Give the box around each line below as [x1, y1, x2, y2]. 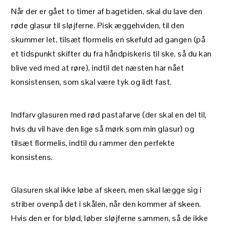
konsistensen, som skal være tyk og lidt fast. [11, 76, 172, 87]
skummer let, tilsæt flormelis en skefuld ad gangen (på [11, 34, 206, 45]
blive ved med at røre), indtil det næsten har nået [11, 62, 185, 73]
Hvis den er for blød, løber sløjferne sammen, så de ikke [11, 212, 208, 223]
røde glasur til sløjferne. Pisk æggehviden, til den [11, 20, 185, 31]
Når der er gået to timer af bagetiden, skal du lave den [11, 6, 203, 17]
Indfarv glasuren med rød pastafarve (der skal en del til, [11, 109, 207, 120]
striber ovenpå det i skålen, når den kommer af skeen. [11, 198, 201, 209]
